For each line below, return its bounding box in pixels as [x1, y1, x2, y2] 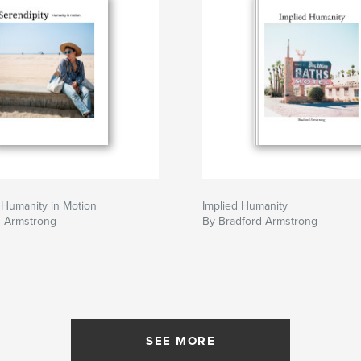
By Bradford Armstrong [202, 214, 317, 229]
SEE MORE [146, 334, 215, 349]
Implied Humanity [202, 199, 288, 214]
